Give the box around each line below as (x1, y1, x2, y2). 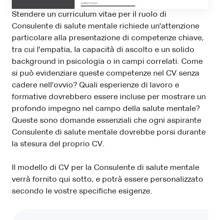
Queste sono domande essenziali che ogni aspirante (12, 116, 201, 125)
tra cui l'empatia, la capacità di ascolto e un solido (12, 46, 194, 54)
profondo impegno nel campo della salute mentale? (12, 105, 200, 113)
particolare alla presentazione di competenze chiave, (12, 34, 204, 42)
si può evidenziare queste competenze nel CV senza (12, 69, 199, 78)
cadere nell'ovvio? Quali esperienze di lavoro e (12, 81, 179, 89)
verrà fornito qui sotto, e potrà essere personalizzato (12, 175, 203, 184)
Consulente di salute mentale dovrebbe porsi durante (12, 128, 206, 137)
